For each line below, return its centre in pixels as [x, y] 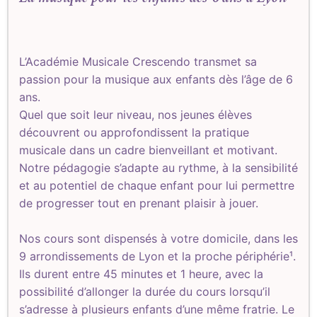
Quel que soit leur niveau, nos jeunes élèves [136, 115]
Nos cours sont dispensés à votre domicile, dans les [158, 238]
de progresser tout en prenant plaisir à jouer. [139, 203]
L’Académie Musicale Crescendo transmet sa [138, 62]
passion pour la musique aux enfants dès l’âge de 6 [156, 79]
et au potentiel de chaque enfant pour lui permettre [157, 185]
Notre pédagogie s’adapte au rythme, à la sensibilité [158, 168]
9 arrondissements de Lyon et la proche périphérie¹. [157, 256]
